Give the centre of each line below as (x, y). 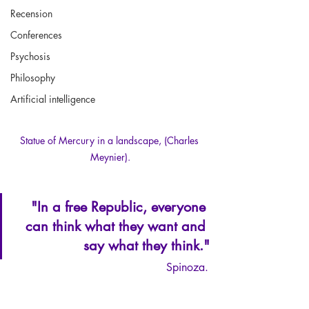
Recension (31, 13)
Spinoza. (187, 267)
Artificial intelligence (53, 99)
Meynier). (110, 157)
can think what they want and (118, 226)
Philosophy (33, 77)
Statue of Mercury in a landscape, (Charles (110, 140)
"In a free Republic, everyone (120, 207)
